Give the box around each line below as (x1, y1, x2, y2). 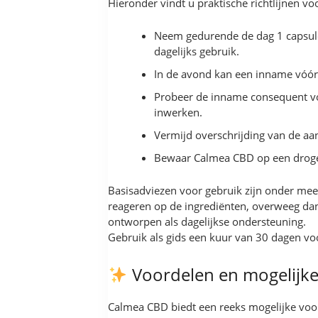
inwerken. (154, 105, 203, 120)
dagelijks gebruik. (154, 44, 240, 59)
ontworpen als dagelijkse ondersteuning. (108, 214, 306, 229)
